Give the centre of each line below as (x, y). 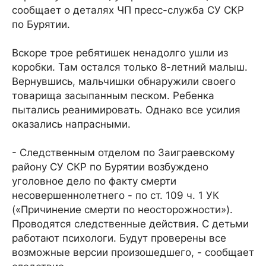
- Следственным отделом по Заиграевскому (123, 153)
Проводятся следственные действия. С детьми (130, 224)
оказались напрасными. (71, 124)
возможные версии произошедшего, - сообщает (133, 252)
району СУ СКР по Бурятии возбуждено (110, 167)
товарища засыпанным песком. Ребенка (113, 96)
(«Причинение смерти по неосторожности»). (122, 210)
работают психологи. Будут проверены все (119, 238)
